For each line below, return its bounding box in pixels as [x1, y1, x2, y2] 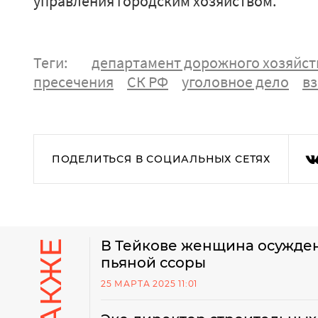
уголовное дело [182, 72, 289, 92]
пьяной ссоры [101, 254, 206, 271]
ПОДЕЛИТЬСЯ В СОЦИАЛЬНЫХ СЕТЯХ [51, 153, 271, 165]
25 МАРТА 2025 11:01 [101, 278, 198, 289]
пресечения [33, 72, 114, 92]
